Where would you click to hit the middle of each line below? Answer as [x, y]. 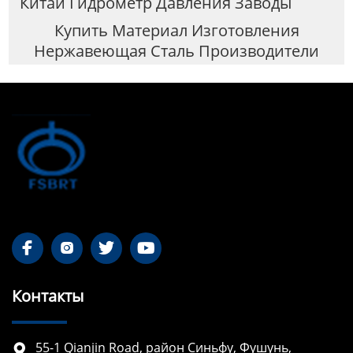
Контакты [48, 295]
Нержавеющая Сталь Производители [176, 50]
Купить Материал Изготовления [176, 30]
